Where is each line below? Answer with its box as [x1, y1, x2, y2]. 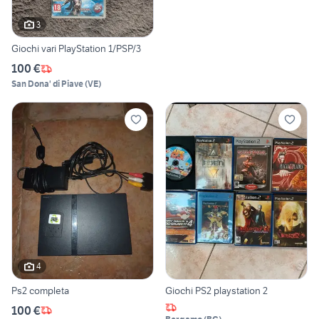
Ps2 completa [11, 283, 69, 297]
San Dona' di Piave [11, 78, 83, 90]
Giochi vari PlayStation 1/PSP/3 [11, 42, 141, 56]
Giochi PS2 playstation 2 [165, 283, 268, 297]
